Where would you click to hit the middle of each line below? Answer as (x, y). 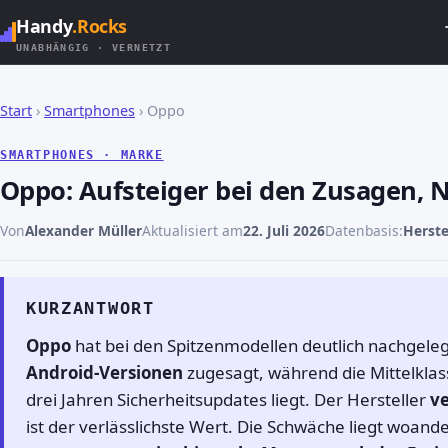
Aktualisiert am (192, 230)
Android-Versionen (104, 372)
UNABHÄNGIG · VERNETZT (94, 47)
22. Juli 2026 (284, 230)
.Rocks (100, 26)
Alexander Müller (83, 230)
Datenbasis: (364, 230)
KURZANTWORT (90, 308)
